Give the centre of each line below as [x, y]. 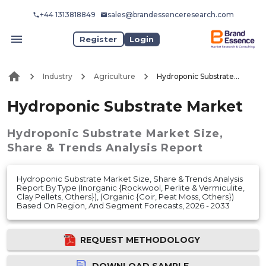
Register [99, 39]
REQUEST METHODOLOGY [140, 240]
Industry [58, 77]
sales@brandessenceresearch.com [170, 15]
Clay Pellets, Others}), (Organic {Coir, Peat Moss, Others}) [125, 196]
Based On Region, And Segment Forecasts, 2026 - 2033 [123, 205]
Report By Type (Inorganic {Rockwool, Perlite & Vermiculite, [131, 187]
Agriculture [115, 77]
